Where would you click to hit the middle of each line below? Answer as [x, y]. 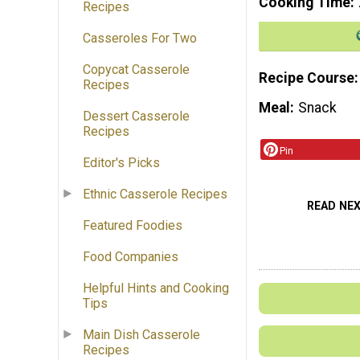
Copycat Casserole [136, 70]
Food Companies [131, 257]
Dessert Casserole [136, 117]
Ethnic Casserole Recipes [155, 194]
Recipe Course [307, 78]
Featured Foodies [133, 226]
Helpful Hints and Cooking [156, 288]
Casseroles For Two [140, 39]
